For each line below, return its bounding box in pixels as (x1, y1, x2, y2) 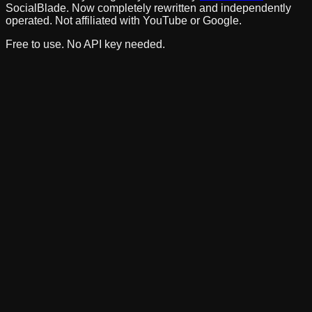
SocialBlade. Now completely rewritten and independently (6, 1, 291, 14)
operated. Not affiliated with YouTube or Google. (6, 14, 242, 26)
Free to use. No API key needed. (6, 38, 165, 50)
